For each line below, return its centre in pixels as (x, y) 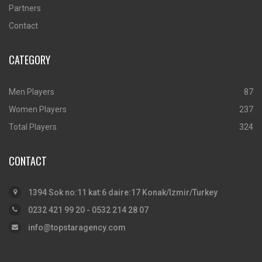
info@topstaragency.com (77, 228)
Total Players (33, 127)
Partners (25, 8)
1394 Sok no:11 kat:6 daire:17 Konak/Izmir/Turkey (123, 193)
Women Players (38, 110)
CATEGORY (30, 60)
